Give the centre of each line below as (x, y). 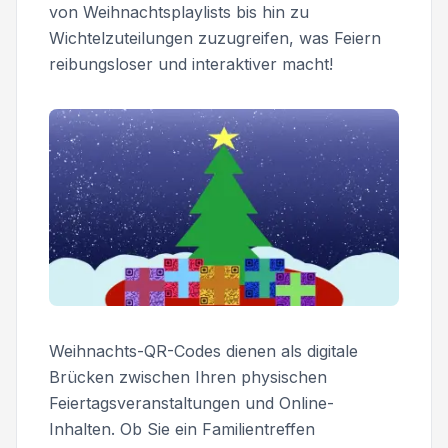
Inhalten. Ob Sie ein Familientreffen (182, 428)
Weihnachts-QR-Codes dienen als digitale (203, 350)
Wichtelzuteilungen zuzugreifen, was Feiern (215, 38)
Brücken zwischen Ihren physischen (188, 376)
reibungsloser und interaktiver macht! (191, 64)
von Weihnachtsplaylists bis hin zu (179, 12)
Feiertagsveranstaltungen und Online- (191, 402)
